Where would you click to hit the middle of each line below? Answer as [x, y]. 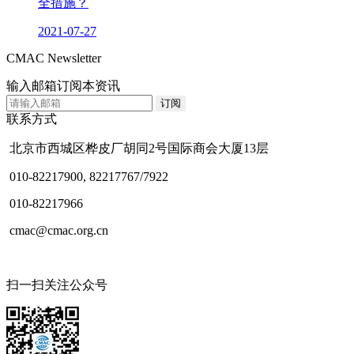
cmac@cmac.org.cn [57, 230]
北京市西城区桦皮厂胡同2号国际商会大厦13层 [137, 148]
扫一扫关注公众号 [57, 284]
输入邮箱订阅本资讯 [63, 85]
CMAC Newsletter [54, 58]
